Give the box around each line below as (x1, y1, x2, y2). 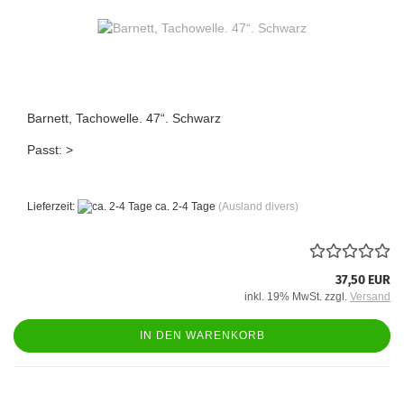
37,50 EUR (335, 272, 390, 289)
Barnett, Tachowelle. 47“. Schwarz (27, 110, 221, 125)
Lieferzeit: (27, 199, 78, 213)
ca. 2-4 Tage (152, 199, 216, 213)
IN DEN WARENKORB (139, 329, 265, 343)
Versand (350, 290, 390, 304)
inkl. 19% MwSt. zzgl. (244, 290, 350, 304)
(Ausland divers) (218, 199, 298, 213)
